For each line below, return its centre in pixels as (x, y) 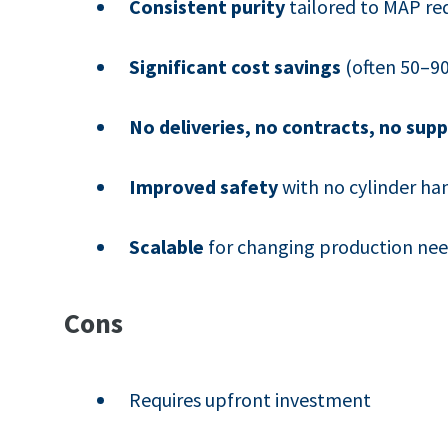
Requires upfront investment (250, 399)
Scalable (167, 246)
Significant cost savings (235, 66)
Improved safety (204, 186)
